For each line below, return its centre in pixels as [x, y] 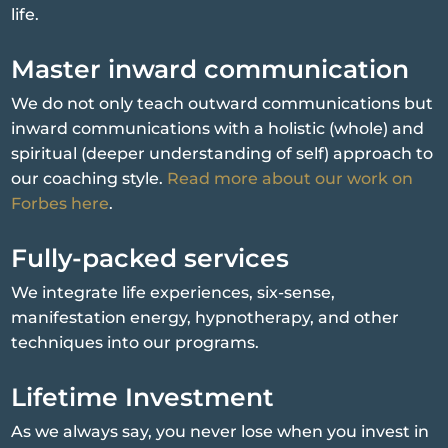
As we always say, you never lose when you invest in [220, 432]
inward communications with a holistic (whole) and [218, 129]
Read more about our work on [290, 179]
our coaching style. [89, 179]
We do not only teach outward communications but [222, 104]
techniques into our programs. [135, 343]
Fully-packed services [150, 258]
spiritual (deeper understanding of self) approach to [222, 154]
